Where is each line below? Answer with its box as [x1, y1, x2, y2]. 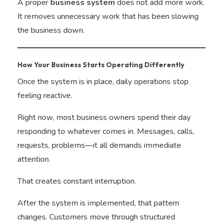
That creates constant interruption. [17, 175, 136, 187]
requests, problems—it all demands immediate [17, 139, 181, 151]
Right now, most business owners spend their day [17, 111, 191, 123]
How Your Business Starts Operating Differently [17, 60, 184, 69]
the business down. [17, 24, 85, 36]
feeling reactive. [17, 90, 72, 101]
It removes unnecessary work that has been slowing [17, 10, 199, 22]
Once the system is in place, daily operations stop [17, 76, 189, 87]
